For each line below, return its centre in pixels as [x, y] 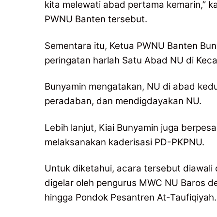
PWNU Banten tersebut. [96, 19]
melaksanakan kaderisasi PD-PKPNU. [124, 142]
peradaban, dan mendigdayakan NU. [123, 101]
